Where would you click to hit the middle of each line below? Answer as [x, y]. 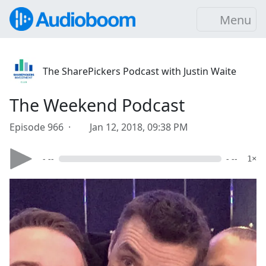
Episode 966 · [42, 127]
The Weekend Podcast [97, 105]
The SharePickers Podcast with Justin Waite [140, 71]
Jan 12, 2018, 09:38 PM [139, 127]
